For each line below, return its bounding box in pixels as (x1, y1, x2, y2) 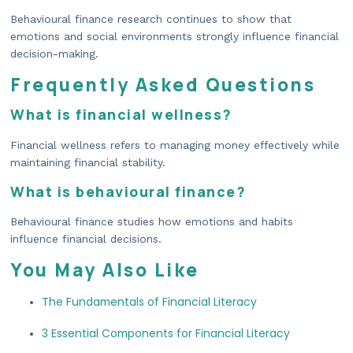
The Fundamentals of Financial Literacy (42, 294, 257, 310)
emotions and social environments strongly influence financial (10, 29, 339, 43)
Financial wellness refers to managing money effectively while (10, 138, 340, 151)
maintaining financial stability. (10, 155, 165, 169)
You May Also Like (10, 258, 199, 283)
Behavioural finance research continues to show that (10, 12, 292, 25)
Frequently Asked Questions (10, 72, 315, 98)
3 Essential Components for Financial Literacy (42, 325, 290, 342)
